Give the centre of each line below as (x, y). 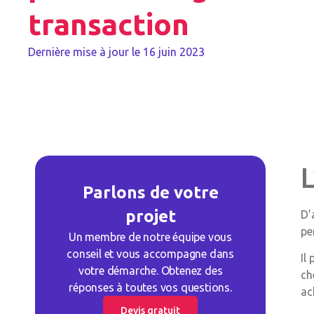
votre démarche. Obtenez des (150, 271)
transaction (109, 24)
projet (150, 216)
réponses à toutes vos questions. (150, 287)
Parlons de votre (150, 192)
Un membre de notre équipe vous (151, 237)
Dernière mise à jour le (84, 52)
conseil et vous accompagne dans (150, 254)
